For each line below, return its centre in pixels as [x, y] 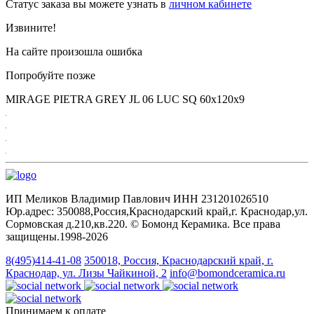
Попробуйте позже [50, 75]
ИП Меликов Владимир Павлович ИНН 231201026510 [137, 198]
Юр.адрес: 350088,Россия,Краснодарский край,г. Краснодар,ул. [157, 211]
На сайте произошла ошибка [74, 51]
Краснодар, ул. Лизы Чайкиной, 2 [86, 273]
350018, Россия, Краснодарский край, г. [179, 260]
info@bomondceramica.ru [227, 273]
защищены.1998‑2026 [57, 236]
